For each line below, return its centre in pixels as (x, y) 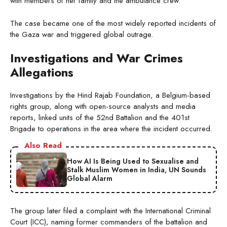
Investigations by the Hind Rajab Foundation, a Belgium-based (110, 96)
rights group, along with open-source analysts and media (103, 107)
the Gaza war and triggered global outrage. (82, 34)
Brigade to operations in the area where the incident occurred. (111, 129)
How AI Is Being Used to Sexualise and (133, 161)
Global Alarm (90, 178)
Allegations (42, 72)
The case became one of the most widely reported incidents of (113, 23)
